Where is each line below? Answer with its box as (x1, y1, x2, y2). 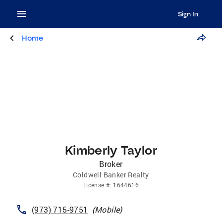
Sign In (177, 10, 198, 18)
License (83, 181, 105, 189)
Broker (99, 159, 123, 169)
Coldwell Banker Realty (73, 170, 149, 179)
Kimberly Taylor (65, 142, 157, 158)
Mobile (95, 204, 120, 215)
